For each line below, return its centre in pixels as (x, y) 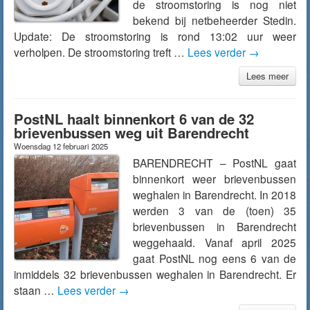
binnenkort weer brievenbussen (215, 179)
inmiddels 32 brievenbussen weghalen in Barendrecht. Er (155, 274)
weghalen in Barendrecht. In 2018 (215, 194)
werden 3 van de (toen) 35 (215, 210)
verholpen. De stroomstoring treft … (101, 52)
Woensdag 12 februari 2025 (61, 146)
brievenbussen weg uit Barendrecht (131, 133)
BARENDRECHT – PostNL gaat (215, 163)
